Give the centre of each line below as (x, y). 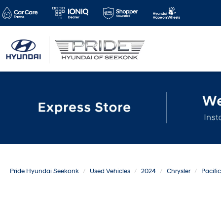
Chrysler (179, 171)
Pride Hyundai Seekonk (44, 171)
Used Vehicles (110, 171)
